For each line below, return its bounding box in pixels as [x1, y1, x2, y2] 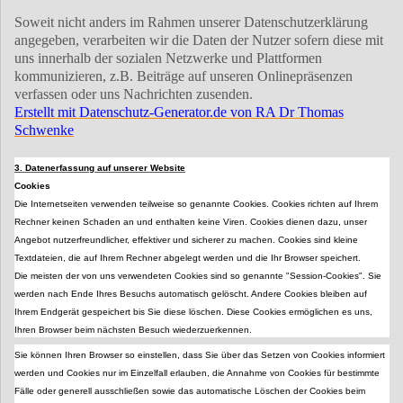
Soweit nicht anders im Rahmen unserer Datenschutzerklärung [14, 14, 368, 31]
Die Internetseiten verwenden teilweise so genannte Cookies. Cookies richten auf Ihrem [14, 199, 378, 210]
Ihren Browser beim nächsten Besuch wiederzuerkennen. [14, 325, 252, 336]
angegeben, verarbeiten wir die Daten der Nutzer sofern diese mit [14, 32, 383, 49]
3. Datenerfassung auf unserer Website [14, 163, 185, 174]
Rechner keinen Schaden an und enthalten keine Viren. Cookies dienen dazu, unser [14, 217, 367, 228]
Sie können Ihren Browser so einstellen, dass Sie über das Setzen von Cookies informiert [14, 350, 385, 361]
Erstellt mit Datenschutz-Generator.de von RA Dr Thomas [14, 104, 344, 121]
